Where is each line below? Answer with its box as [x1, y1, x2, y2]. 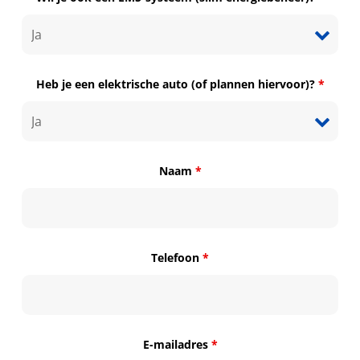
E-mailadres [142, 336, 211, 352]
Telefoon [151, 249, 202, 265]
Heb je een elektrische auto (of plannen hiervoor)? [35, 76, 318, 92]
